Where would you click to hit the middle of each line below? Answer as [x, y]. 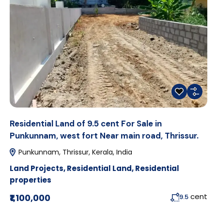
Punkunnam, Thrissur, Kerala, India [74, 152]
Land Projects [37, 168]
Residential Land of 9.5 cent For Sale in [86, 123]
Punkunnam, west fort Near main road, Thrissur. [104, 135]
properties [31, 180]
